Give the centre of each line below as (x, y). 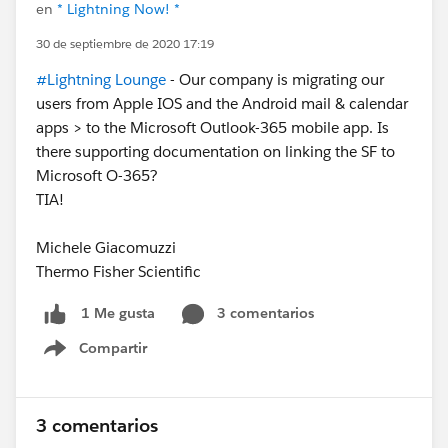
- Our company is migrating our (275, 79)
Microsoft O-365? (97, 175)
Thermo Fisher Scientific (118, 271)
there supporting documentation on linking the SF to (215, 151)
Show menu (107, 358)
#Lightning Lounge (101, 79)
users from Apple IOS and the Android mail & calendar (222, 103)
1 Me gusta (118, 313)
